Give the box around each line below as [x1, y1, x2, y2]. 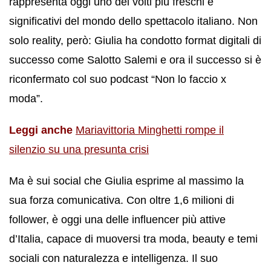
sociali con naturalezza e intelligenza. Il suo [9, 252, 218, 264]
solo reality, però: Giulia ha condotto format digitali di [9, 34, 261, 47]
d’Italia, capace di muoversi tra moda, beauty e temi [9, 232, 258, 245]
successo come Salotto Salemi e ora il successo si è [9, 53, 261, 66]
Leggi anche [9, 123, 76, 136]
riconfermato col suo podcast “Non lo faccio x [9, 73, 226, 85]
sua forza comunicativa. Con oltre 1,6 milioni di [9, 194, 234, 206]
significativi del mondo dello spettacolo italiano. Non [9, 15, 258, 27]
